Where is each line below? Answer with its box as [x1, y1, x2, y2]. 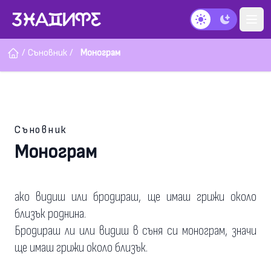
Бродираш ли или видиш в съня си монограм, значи [15, 223, 256, 239]
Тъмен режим [194, 19, 248, 31]
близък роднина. [15, 206, 86, 222]
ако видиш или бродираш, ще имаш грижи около [15, 189, 256, 205]
